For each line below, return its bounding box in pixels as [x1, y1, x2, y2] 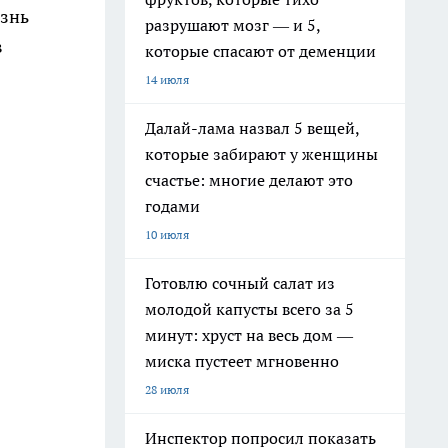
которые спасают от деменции [145, 41, 376, 61]
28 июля [145, 382, 189, 397]
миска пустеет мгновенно [145, 351, 339, 371]
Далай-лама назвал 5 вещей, [145, 118, 360, 138]
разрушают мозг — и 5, [145, 15, 321, 35]
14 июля [145, 72, 189, 87]
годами [145, 196, 200, 216]
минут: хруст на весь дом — [145, 325, 353, 345]
